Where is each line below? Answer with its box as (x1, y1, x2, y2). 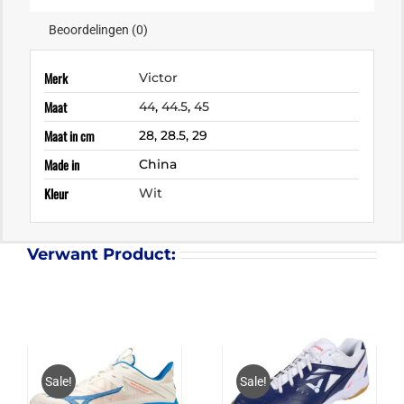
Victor (139, 69, 179, 87)
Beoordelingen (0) (49, 23, 148, 38)
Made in (44, 155, 80, 175)
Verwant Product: (26, 243, 176, 264)
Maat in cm (44, 126, 96, 146)
